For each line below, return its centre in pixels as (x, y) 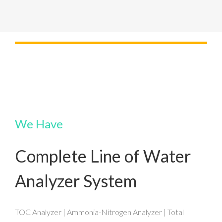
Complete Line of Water (103, 156)
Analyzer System (76, 180)
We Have (39, 123)
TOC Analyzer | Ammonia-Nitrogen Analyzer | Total (99, 212)
